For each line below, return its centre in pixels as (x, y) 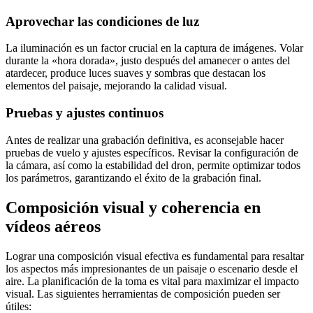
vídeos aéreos (53, 226)
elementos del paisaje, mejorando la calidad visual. (116, 86)
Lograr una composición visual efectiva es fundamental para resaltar (155, 256)
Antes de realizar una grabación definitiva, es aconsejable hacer (145, 140)
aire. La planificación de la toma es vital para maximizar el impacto (152, 281)
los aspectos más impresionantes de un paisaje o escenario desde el (152, 268)
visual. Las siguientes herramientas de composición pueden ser (143, 293)
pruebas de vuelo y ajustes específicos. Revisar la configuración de (152, 152)
